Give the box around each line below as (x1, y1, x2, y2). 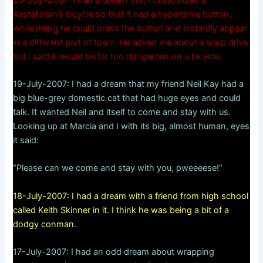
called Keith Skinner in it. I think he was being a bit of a (13, 204, 230, 215)
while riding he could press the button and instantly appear (13, 22, 248, 33)
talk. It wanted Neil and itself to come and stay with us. (13, 107, 231, 118)
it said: (13, 135, 39, 146)
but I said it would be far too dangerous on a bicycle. (13, 50, 222, 62)
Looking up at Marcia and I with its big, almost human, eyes (13, 121, 250, 132)
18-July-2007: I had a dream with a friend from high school (13, 190, 249, 201)
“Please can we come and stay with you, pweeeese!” (13, 163, 223, 174)
